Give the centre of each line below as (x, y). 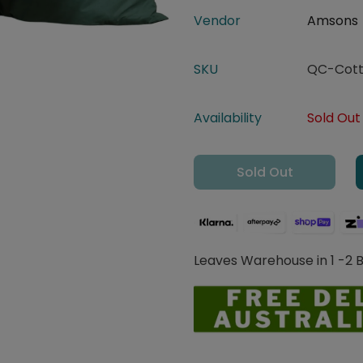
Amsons (333, 20)
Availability (228, 117)
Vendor (217, 20)
